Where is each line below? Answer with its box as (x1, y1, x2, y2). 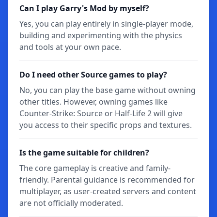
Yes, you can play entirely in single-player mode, (19, 18, 193, 29)
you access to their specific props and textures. (19, 119, 192, 130)
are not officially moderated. (19, 197, 123, 208)
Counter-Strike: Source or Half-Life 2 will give (19, 108, 183, 119)
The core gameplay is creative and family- (19, 162, 170, 173)
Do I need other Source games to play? (19, 69, 167, 80)
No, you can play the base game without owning (19, 84, 196, 95)
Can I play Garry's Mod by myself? (19, 2, 149, 14)
